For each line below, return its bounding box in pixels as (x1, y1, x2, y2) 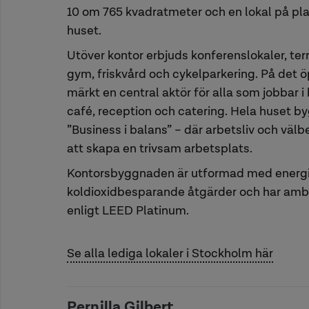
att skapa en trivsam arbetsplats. (67, 139, 252, 157)
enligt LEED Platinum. (67, 201, 189, 219)
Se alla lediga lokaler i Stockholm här (67, 244, 273, 261)
